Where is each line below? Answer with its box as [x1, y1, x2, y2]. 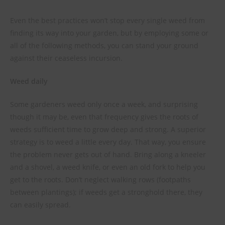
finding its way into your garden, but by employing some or [10, 28, 208, 38]
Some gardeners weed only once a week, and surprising [10, 99, 198, 109]
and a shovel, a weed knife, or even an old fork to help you [10, 162, 205, 172]
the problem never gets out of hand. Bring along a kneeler [10, 150, 206, 159]
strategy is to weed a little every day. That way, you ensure [10, 137, 206, 147]
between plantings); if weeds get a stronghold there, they [10, 187, 202, 197]
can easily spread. [10, 200, 71, 209]
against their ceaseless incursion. [10, 53, 123, 63]
